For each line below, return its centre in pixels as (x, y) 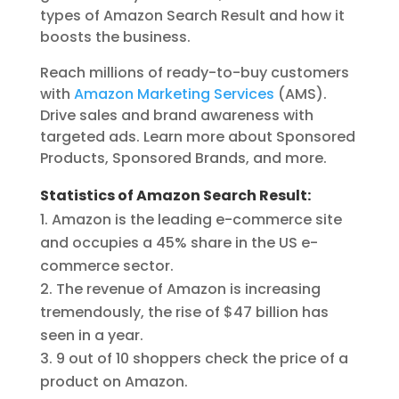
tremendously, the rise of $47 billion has (184, 313)
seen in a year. (91, 336)
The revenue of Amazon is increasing (188, 289)
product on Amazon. (114, 382)
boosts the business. (115, 37)
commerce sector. (106, 266)
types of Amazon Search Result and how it (192, 16)
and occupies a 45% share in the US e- (179, 243)
